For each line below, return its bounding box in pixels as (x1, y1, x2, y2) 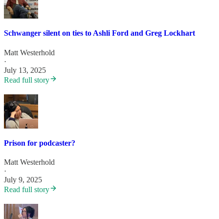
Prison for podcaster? (4, 138, 75, 147)
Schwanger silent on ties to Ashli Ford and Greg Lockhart (4, 29, 195, 38)
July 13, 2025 (4, 66, 46, 74)
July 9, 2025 (4, 175, 42, 184)
